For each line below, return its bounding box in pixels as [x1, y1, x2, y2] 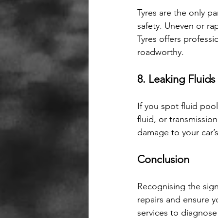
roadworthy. [137, 47, 184, 58]
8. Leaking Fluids [137, 73, 215, 86]
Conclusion [137, 153, 189, 166]
